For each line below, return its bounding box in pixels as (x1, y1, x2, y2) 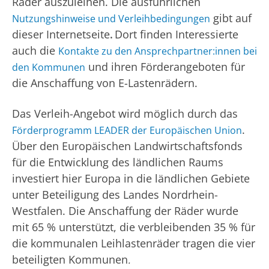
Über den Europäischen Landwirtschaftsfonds (12, 138, 243, 153)
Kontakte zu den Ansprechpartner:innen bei (58, 44, 257, 58)
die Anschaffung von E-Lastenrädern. (12, 75, 198, 90)
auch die (12, 43, 58, 58)
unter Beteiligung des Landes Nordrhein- (12, 187, 218, 202)
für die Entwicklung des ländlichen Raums (12, 154, 223, 169)
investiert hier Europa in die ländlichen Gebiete (12, 171, 250, 186)
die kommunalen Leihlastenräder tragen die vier (12, 235, 255, 250)
